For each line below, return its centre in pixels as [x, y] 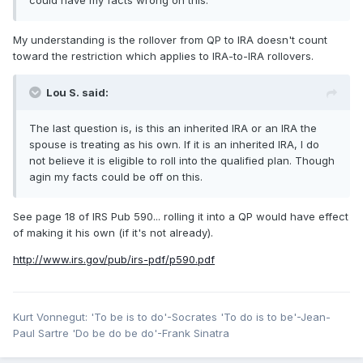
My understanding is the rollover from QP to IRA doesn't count [170, 40]
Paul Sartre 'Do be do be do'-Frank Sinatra [121, 333]
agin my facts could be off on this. [116, 177]
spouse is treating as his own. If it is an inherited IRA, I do [174, 145]
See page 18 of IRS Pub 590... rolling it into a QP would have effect [181, 217]
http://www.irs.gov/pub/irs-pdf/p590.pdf [114, 260]
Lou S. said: [77, 93]
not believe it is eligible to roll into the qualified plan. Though [182, 161]
